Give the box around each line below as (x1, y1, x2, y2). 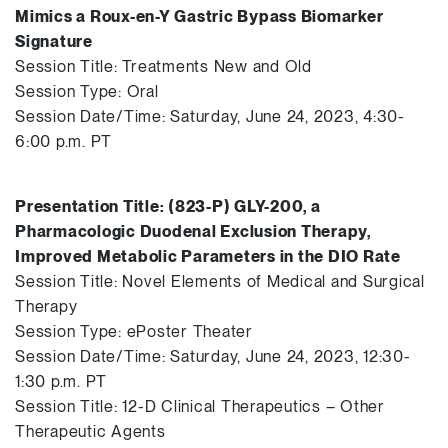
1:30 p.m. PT (15, 372, 107, 391)
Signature (15, 32, 93, 51)
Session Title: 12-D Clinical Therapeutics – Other (15, 397, 385, 416)
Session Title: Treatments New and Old (15, 57, 312, 76)
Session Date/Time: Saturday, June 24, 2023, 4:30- (15, 107, 405, 126)
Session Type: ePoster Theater (15, 322, 253, 341)
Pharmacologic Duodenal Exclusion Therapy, (15, 222, 371, 241)
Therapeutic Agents (15, 422, 166, 441)
